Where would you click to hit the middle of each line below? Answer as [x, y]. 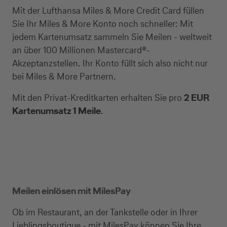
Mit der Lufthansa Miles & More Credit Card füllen [108, 10]
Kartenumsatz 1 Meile [56, 111]
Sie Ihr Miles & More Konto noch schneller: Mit [103, 24]
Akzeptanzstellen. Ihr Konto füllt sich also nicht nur [110, 63]
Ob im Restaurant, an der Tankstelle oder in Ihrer [105, 212]
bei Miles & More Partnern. [64, 76]
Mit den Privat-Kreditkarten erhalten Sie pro [98, 98]
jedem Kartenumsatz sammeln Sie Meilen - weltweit [112, 37]
